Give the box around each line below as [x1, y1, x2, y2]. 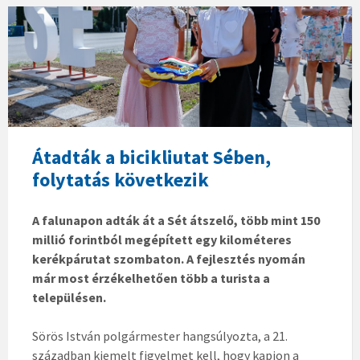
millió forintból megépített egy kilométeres [32, 231, 292, 248]
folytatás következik [32, 167, 209, 193]
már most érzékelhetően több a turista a [32, 270, 270, 287]
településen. [32, 289, 106, 306]
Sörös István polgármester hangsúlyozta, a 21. [32, 328, 288, 345]
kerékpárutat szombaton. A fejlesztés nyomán [32, 251, 305, 268]
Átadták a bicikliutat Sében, [32, 145, 271, 170]
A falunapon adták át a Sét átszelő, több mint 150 [32, 212, 320, 229]
